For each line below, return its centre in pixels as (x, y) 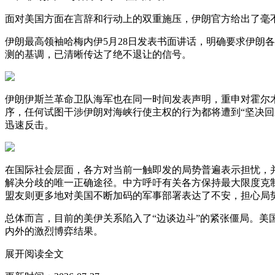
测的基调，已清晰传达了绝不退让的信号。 (98, 54)
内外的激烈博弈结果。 (54, 231)
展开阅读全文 (34, 254)
